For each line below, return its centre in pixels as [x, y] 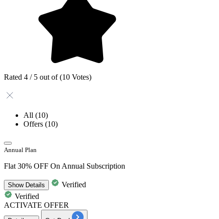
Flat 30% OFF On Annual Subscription [65, 166]
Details [34, 185]
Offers [34, 124]
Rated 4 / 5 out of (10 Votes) [48, 77]
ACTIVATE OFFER [36, 205]
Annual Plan [20, 150]
